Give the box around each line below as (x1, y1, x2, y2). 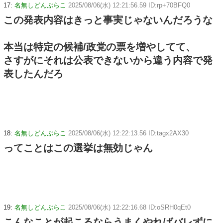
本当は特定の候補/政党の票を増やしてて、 (3, 41, 196, 53)
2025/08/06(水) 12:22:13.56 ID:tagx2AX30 (68, 129, 189, 137)
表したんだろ (3, 68, 63, 80)
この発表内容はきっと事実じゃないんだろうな (3, 14, 213, 26)
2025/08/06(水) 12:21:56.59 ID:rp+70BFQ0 (68, 1, 190, 9)
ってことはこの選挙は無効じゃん (3, 142, 153, 153)
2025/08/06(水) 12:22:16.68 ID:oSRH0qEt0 (68, 203, 191, 211)
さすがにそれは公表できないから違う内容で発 (3, 55, 213, 66)
